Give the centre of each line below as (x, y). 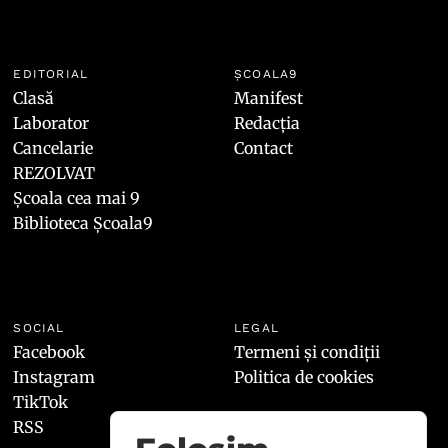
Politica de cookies (303, 376)
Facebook (49, 351)
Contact (263, 147)
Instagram (54, 376)
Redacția (266, 122)
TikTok (41, 401)
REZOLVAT (54, 172)
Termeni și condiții (306, 351)
